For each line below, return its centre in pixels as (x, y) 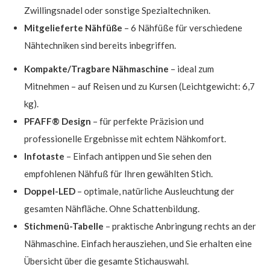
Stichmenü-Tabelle (64, 226)
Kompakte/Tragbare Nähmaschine (96, 68)
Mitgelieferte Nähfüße (73, 27)
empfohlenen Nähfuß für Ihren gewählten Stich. (118, 173)
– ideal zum (191, 68)
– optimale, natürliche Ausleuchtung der (155, 191)
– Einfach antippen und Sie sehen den (138, 156)
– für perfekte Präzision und (147, 121)
